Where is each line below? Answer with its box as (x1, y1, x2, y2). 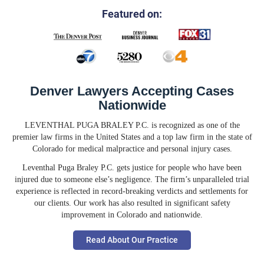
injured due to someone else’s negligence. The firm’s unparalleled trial (15, 174, 249, 184)
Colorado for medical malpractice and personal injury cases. (32, 144, 232, 153)
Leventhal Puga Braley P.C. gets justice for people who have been (22, 163, 242, 172)
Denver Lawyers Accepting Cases (30, 84, 234, 98)
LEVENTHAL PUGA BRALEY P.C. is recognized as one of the (24, 120, 240, 130)
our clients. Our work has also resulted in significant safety (34, 198, 230, 207)
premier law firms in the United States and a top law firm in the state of (12, 132, 252, 141)
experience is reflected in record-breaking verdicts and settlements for (16, 186, 248, 196)
